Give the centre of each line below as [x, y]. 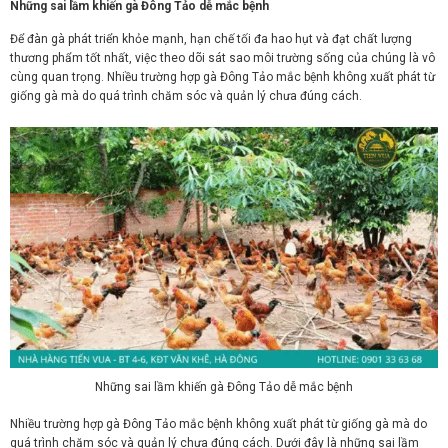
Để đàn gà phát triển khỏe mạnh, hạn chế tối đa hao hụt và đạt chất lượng [211, 39]
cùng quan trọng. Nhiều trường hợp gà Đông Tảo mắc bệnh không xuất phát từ [222, 77]
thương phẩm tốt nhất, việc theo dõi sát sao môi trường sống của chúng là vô [222, 58]
